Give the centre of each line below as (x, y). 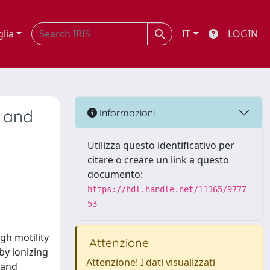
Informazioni (126, 112)
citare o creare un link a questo (158, 160)
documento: (115, 174)
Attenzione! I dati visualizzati (151, 262)
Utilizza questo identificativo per (161, 145)
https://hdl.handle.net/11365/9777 (167, 189)
